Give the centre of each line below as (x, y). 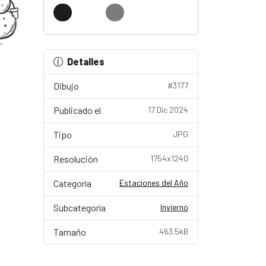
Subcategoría (80, 208)
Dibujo (66, 86)
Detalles (86, 61)
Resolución (76, 159)
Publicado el (77, 110)
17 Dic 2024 (168, 110)
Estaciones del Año (154, 183)
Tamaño (70, 232)
